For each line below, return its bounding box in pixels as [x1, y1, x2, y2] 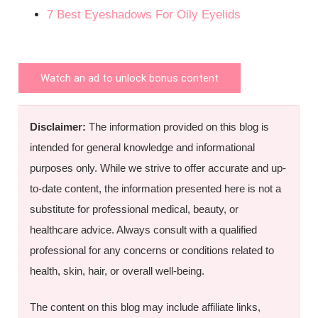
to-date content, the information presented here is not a [30, 182, 282, 194]
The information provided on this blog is [86, 120, 270, 133]
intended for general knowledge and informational [30, 141, 256, 153]
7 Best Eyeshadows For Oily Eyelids [47, 8, 241, 22]
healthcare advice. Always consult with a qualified [30, 223, 258, 236]
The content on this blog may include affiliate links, [30, 301, 261, 314]
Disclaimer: [30, 120, 87, 133]
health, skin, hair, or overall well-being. [30, 264, 205, 277]
